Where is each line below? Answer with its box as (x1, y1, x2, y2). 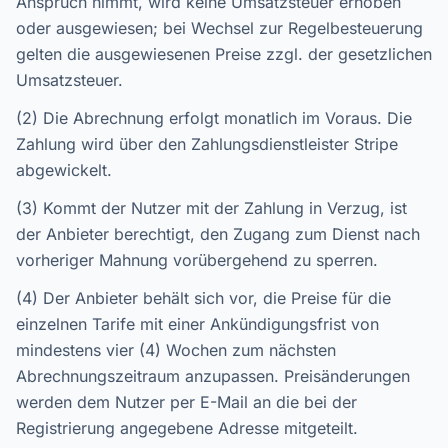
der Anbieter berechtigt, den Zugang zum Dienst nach (16, 224, 420, 244)
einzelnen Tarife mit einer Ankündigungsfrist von (16, 314, 379, 334)
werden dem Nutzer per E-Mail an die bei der (16, 392, 357, 412)
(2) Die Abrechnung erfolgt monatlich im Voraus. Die (16, 108, 412, 128)
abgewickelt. (16, 160, 112, 180)
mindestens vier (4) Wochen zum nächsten (16, 340, 336, 360)
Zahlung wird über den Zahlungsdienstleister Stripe (16, 134, 398, 154)
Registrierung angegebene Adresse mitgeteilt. (16, 418, 358, 438)
